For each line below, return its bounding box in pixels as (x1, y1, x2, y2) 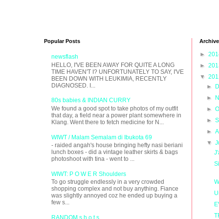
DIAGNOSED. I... (51, 82, 95, 89)
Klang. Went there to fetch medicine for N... (51, 118, 164, 126)
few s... (51, 199, 69, 206)
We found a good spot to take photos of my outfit (51, 105, 178, 112)
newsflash (51, 53, 78, 61)
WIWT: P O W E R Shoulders (51, 170, 126, 177)
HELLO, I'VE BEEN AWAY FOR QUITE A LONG (51, 61, 175, 68)
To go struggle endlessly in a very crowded (51, 178, 164, 186)
